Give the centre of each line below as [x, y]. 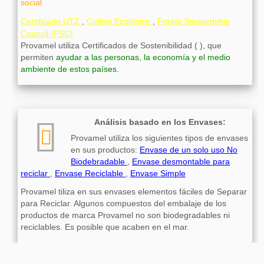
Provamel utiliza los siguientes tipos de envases [159, 138]
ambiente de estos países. [70, 70]
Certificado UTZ [51, 22]
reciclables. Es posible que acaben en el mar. [105, 227]
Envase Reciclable [90, 174]
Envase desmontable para [181, 162]
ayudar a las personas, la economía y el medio [143, 58]
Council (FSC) [47, 34]
